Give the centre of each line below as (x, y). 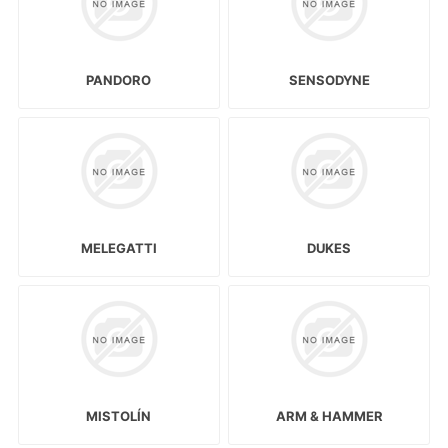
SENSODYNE (329, 80)
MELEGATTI (118, 248)
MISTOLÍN (119, 416)
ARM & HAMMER (329, 416)
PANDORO (119, 80)
